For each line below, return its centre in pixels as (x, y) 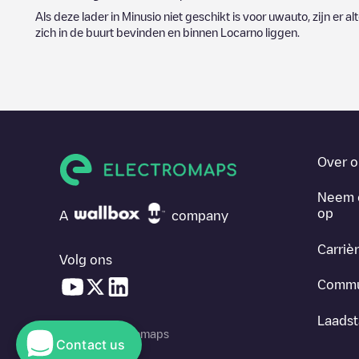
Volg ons (86, 259)
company (200, 215)
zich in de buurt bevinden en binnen (128, 32)
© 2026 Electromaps (114, 333)
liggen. (281, 32)
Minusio (141, 16)
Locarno (242, 32)
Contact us (91, 345)
